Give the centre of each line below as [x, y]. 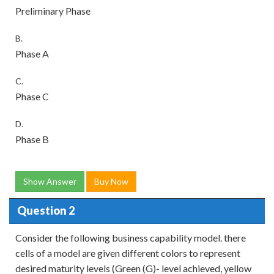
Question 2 [46, 211]
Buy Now [111, 181]
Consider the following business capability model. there [131, 237]
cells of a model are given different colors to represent [128, 253]
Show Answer [50, 181]
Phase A [32, 53]
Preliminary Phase [53, 10]
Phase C [32, 96]
